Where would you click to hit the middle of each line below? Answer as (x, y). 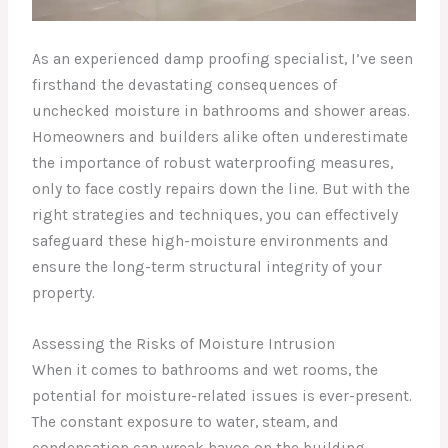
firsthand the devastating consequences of (185, 85)
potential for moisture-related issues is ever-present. (222, 395)
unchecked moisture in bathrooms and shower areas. (221, 111)
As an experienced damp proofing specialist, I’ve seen (223, 59)
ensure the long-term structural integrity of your (207, 267)
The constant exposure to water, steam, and (186, 421)
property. (64, 293)
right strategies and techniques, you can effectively (215, 215)
